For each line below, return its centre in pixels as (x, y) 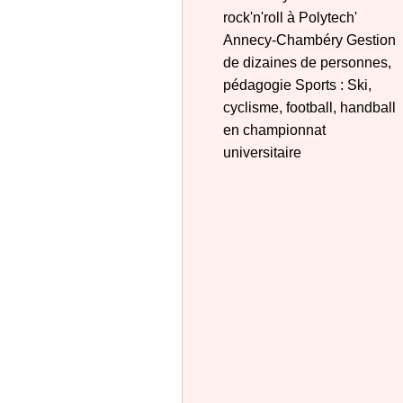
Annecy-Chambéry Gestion (309, 40)
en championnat (274, 130)
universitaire (262, 152)
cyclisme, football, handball (309, 107)
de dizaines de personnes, (307, 63)
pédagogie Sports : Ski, (297, 85)
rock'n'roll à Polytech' (290, 18)
